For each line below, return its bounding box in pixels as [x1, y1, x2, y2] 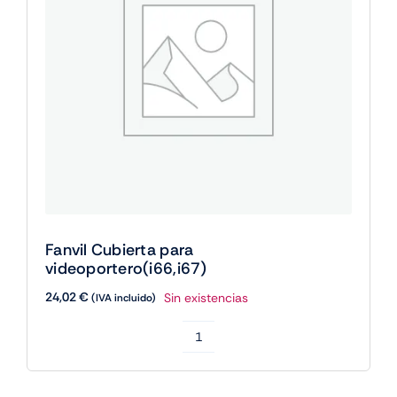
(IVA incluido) [90, 291, 156, 306]
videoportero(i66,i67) [44, 258, 207, 280]
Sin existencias [163, 289, 248, 306]
